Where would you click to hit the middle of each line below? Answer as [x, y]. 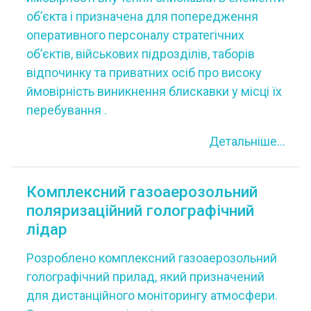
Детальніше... [247, 141]
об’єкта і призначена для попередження [142, 16]
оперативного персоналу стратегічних [135, 35]
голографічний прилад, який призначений [145, 276]
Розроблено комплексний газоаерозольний [151, 258]
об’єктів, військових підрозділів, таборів [140, 54]
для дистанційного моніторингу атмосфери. [152, 295]
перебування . [66, 110]
